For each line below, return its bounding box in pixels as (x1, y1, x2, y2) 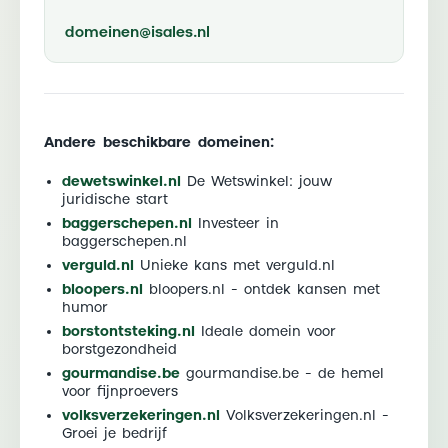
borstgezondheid (62, 341, 177, 358)
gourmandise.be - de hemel (180, 365, 384, 382)
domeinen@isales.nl (65, 23, 210, 41)
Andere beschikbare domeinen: (44, 134, 274, 151)
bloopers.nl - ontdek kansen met (143, 281, 380, 298)
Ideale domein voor (195, 323, 336, 340)
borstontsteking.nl (62, 323, 195, 340)
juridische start (62, 191, 168, 208)
